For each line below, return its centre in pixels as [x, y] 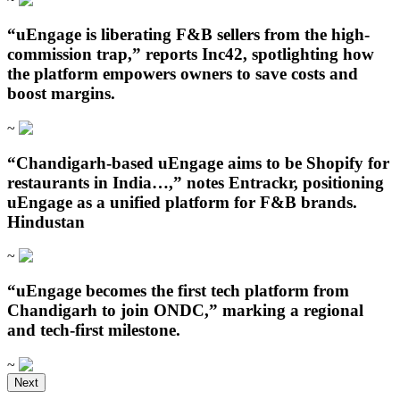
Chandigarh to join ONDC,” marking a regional [185, 311]
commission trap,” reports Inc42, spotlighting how [191, 54]
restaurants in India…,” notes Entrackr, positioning [196, 182]
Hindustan [46, 221]
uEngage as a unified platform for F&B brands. [182, 202]
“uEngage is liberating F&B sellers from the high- [188, 35]
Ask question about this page [114, 383]
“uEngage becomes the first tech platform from [178, 291]
